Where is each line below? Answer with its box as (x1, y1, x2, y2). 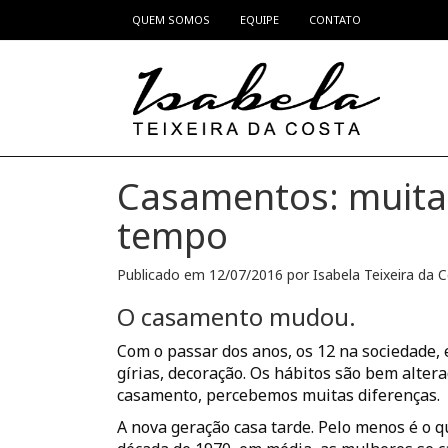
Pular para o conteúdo (35, 13, 181, 32)
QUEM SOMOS (132, 12, 210, 27)
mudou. (263, 300, 356, 333)
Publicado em (117, 265, 209, 284)
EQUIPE (240, 12, 279, 27)
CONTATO (309, 12, 361, 27)
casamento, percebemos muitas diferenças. (117, 384, 440, 406)
